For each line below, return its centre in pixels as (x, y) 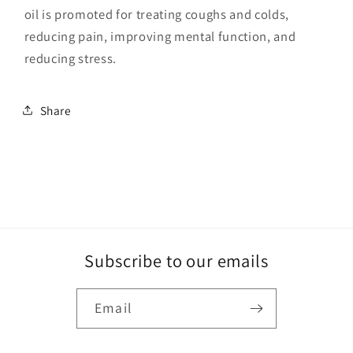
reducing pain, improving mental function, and (160, 37)
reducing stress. (71, 59)
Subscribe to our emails (176, 260)
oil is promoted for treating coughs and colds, (156, 15)
